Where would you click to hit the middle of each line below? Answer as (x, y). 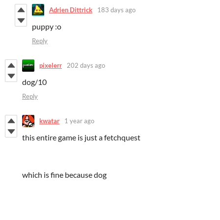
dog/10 (35, 82)
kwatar (49, 121)
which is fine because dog (64, 174)
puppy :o (47, 26)
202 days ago (86, 66)
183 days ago (116, 10)
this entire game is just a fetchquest (81, 137)
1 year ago (79, 121)
